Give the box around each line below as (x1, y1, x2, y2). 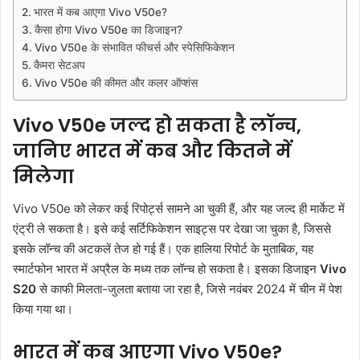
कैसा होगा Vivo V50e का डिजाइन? (34, 22, 182, 36)
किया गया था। (13, 301, 73, 317)
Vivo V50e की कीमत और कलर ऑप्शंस (34, 76, 198, 89)
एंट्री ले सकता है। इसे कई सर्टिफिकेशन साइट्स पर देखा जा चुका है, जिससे (13, 221, 331, 237)
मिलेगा (13, 163, 74, 190)
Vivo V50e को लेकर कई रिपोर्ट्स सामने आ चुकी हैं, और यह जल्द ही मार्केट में (13, 201, 345, 217)
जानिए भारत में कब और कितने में (13, 137, 292, 164)
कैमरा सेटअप (33, 58, 85, 72)
